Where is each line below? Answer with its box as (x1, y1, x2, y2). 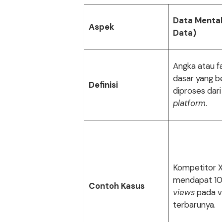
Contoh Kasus (88, 180, 145, 192)
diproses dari (172, 85, 221, 97)
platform (172, 98, 206, 109)
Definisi (88, 79, 118, 91)
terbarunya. (172, 199, 216, 211)
